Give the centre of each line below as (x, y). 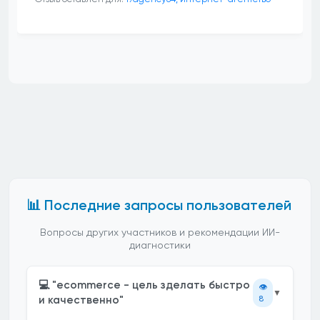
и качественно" (81, 300)
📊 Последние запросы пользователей (159, 205)
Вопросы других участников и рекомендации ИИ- (160, 232)
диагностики (160, 245)
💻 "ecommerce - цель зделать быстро (144, 285)
